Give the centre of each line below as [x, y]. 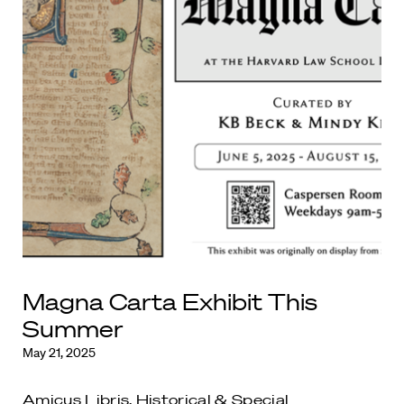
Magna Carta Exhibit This [170, 302]
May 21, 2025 [59, 353]
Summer [73, 329]
